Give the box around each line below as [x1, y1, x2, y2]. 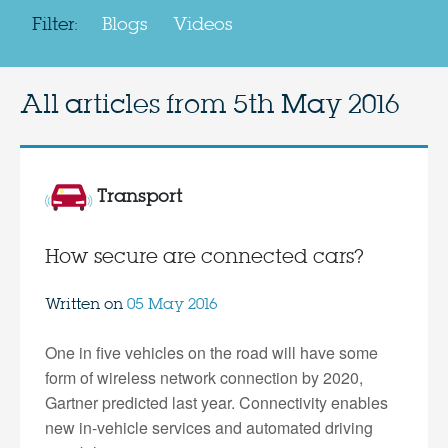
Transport [92, 188, 182, 205]
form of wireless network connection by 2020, [44, 366, 363, 390]
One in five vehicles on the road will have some [44, 341, 378, 365]
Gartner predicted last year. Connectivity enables [44, 391, 388, 415]
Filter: [32, 17, 78, 34]
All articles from [19, 94, 233, 119]
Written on [44, 298, 127, 313]
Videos [173, 17, 234, 34]
